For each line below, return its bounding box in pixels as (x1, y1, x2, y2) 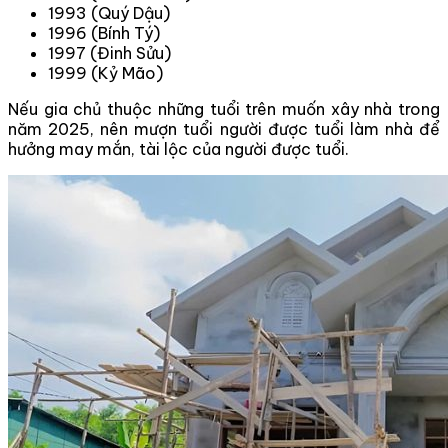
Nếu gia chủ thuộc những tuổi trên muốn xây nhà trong (8, 98, 440, 119)
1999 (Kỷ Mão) (48, 62, 163, 83)
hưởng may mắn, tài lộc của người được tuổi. (8, 138, 349, 159)
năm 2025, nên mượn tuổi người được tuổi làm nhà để (8, 118, 440, 139)
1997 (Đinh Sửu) (48, 42, 171, 63)
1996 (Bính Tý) (48, 22, 160, 43)
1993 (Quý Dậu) (48, 2, 170, 23)
